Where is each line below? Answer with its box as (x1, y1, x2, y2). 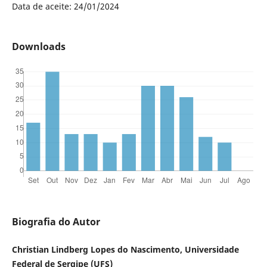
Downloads (11, 39, 66, 53)
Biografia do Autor (11, 215, 100, 228)
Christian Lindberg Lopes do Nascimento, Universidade (11, 243, 239, 255)
